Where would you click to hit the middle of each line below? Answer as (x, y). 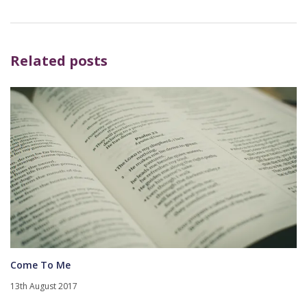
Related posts (59, 61)
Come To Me (40, 265)
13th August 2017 (44, 286)
